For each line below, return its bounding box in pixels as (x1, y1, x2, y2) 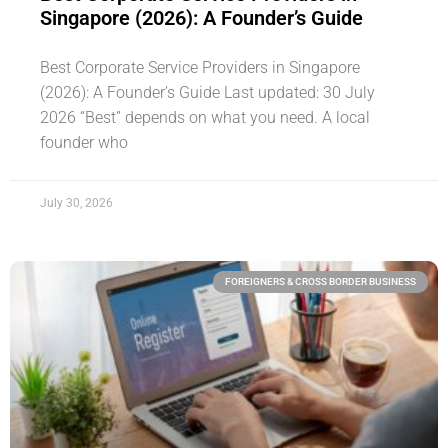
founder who (40, 132, 128, 152)
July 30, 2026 (40, 195, 113, 210)
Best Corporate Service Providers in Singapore (40, 57, 360, 77)
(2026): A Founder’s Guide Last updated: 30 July (40, 82, 375, 102)
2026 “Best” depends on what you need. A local (40, 107, 370, 127)
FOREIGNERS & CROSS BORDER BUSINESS (225, 275, 416, 287)
